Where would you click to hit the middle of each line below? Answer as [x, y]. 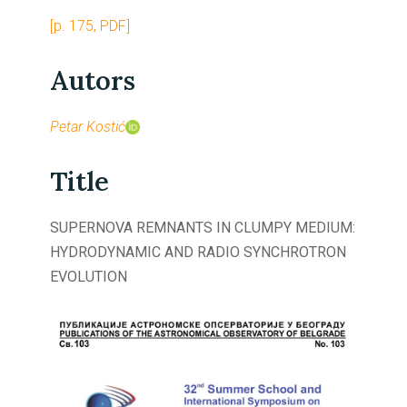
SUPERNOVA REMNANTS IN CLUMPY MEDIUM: [203, 227]
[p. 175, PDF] [90, 25]
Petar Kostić [88, 126]
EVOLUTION [89, 276]
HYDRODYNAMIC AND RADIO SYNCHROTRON [198, 252]
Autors [93, 80]
